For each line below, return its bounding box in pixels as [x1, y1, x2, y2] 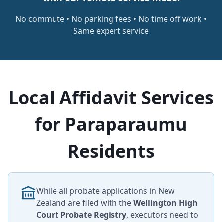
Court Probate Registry [36, 209, 126, 220]
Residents [67, 139, 155, 163]
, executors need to [126, 209, 198, 220]
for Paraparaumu [35, 112, 187, 136]
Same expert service [73, 25, 149, 36]
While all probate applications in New [36, 185, 175, 196]
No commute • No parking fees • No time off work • [15, 13, 207, 24]
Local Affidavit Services [8, 85, 214, 110]
